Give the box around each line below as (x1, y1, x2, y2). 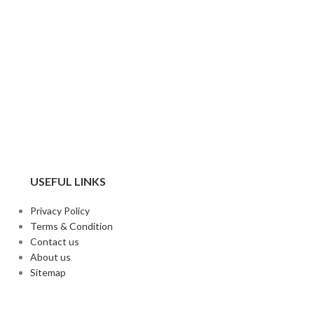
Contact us (29, 235, 79, 247)
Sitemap (29, 266, 66, 278)
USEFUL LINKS (29, 174, 106, 188)
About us (29, 250, 71, 263)
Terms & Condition (29, 219, 113, 232)
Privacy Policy (29, 204, 90, 217)
